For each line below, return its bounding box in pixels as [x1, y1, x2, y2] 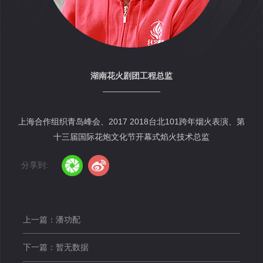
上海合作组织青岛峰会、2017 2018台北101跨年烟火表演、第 [18, 117, 245, 127]
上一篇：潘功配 [23, 214, 81, 224]
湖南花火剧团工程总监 [90, 71, 173, 81]
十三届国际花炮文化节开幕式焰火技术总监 [53, 132, 210, 142]
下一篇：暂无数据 [23, 242, 89, 252]
